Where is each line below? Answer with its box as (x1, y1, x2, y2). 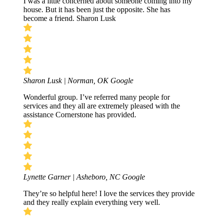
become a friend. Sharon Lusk (23, 14, 118, 23)
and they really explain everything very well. (23, 198, 160, 207)
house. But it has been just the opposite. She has (23, 5, 170, 14)
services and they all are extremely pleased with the (23, 102, 180, 110)
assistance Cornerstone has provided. (23, 110, 136, 119)
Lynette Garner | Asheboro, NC (23, 173, 122, 182)
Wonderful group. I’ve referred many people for (23, 93, 170, 102)
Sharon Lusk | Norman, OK (23, 76, 110, 85)
